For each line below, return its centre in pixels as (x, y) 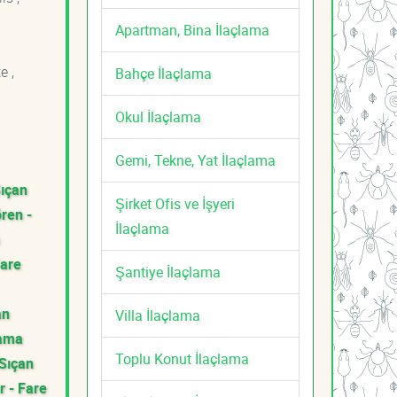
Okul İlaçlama (158, 117)
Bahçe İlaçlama (163, 73)
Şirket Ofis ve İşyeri (175, 203)
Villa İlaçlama (158, 315)
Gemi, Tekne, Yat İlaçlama (195, 160)
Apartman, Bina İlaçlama (192, 30)
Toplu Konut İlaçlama (182, 358)
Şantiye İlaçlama (168, 272)
